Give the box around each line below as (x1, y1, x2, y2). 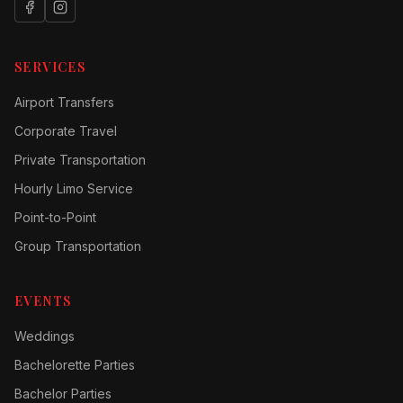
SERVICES (14, 58, 86, 76)
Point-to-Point (14, 210, 96, 225)
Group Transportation (14, 238, 141, 254)
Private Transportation (14, 152, 146, 167)
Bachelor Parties (14, 386, 112, 401)
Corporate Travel (14, 123, 117, 139)
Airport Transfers (14, 94, 114, 110)
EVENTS (14, 292, 72, 309)
